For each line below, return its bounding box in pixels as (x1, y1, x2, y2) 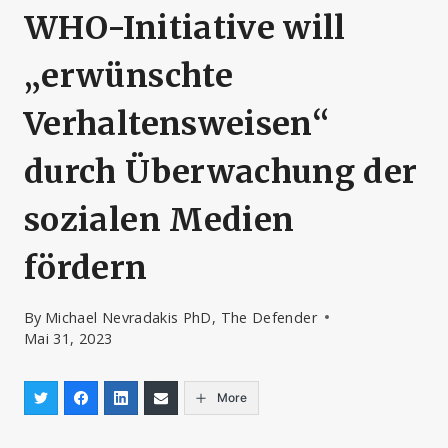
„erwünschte (24, 56, 233, 97)
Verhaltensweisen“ (24, 104, 330, 145)
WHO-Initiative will (24, 8, 346, 49)
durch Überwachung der (24, 152, 418, 193)
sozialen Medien (24, 200, 295, 241)
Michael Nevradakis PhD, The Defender (44, 307, 317, 327)
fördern (24, 248, 148, 289)
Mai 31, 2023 (24, 328, 113, 348)
